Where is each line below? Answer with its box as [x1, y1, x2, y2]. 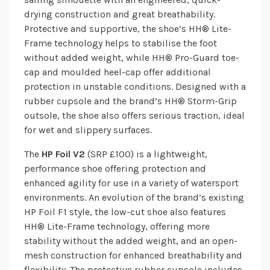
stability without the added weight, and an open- [24, 235, 237, 247]
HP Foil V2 [42, 148, 85, 160]
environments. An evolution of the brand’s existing [24, 192, 244, 204]
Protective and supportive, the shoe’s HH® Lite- [24, 23, 231, 35]
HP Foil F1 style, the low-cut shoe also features [24, 206, 226, 218]
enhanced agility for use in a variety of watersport [24, 177, 239, 189]
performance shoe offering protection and [24, 163, 206, 175]
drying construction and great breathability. [24, 8, 215, 20]
